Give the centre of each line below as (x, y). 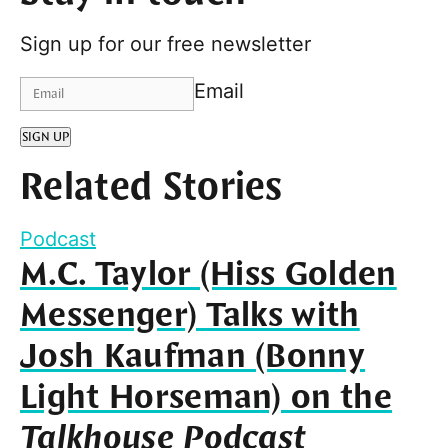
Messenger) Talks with (190, 315)
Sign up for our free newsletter (165, 43)
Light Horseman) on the (206, 397)
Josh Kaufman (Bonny (193, 356)
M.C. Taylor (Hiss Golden (208, 274)
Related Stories (151, 188)
